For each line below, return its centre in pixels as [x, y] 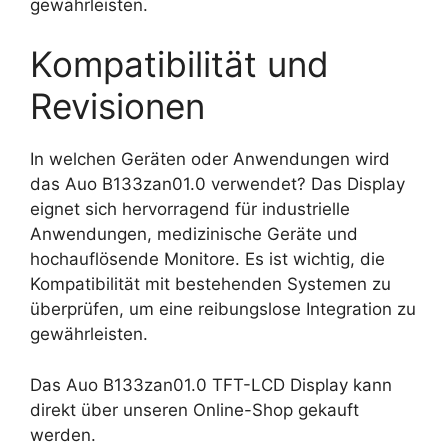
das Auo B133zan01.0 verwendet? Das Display [217, 184]
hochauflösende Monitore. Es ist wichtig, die [207, 259]
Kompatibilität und [179, 64]
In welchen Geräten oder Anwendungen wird [210, 159]
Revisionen [117, 106]
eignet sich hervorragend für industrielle [190, 209]
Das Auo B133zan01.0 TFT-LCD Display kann [211, 384]
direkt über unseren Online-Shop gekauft [194, 409]
